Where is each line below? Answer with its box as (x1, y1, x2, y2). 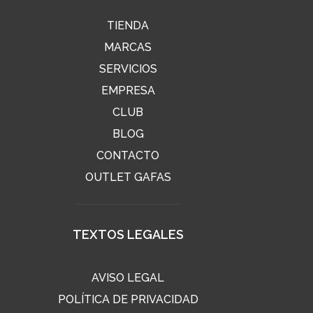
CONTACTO (96, 148, 160, 162)
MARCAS (104, 40, 152, 54)
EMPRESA (101, 83, 155, 97)
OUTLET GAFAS (85, 170, 171, 184)
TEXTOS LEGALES (72, 226, 184, 242)
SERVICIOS (99, 61, 157, 75)
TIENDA (107, 18, 150, 32)
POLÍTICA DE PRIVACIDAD (57, 292, 198, 306)
